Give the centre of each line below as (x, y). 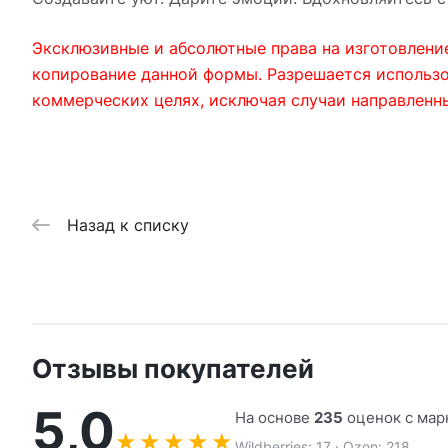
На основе (274, 417)
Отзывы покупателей (173, 368)
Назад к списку (128, 224)
